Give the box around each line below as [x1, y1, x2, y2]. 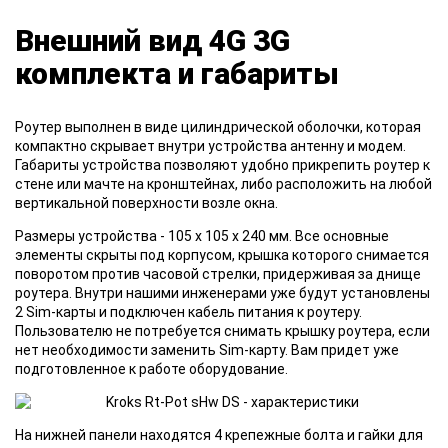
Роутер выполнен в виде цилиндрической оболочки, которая [15, 119, 421, 136]
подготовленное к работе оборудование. [15, 361, 288, 378]
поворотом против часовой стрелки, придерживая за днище [15, 266, 421, 283]
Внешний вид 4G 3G [15, 23, 290, 59]
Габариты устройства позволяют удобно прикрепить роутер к [15, 157, 430, 174]
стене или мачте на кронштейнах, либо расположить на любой [15, 176, 432, 193]
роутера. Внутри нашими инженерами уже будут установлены [15, 285, 430, 302]
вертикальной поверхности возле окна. [15, 195, 278, 212]
